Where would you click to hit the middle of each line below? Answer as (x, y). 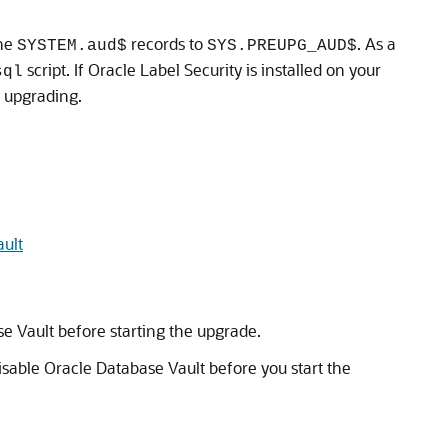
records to (167, 43)
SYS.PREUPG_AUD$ (282, 46)
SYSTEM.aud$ (72, 46)
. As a (376, 43)
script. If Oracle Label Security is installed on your (202, 69)
